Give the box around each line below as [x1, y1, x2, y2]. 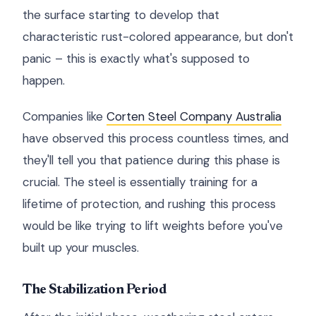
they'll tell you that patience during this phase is [23, 152, 280, 168]
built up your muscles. [23, 240, 139, 255]
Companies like [23, 109, 107, 124]
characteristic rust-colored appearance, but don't [23, 29, 293, 44]
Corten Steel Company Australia [107, 109, 281, 124]
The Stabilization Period [23, 283, 166, 297]
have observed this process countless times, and [23, 130, 288, 146]
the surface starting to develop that [23, 7, 219, 23]
